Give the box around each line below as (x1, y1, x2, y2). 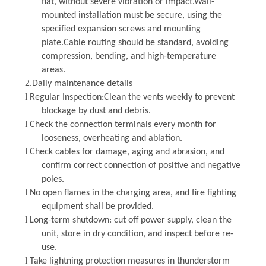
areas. (41, 65, 65, 75)
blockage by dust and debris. (41, 106, 151, 116)
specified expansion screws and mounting (41, 24, 201, 34)
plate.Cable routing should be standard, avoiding (41, 37, 229, 47)
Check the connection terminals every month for (29, 119, 216, 129)
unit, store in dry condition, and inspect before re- (41, 229, 233, 239)
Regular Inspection (29, 92, 102, 102)
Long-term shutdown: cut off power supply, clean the (29, 215, 232, 225)
